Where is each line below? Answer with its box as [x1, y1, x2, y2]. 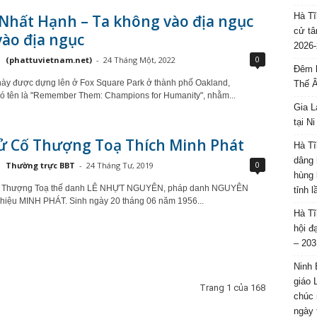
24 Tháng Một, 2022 [103, 54, 175, 65]
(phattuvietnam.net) [5, 54, 92, 65]
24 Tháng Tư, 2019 [86, 160, 154, 171]
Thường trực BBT [5, 160, 75, 171]
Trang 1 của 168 [199, 282, 265, 293]
